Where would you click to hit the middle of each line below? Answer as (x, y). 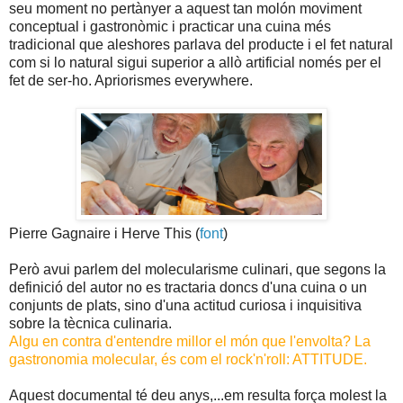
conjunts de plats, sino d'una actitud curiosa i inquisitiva (185, 306)
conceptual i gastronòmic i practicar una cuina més (170, 27)
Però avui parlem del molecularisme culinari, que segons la (197, 270)
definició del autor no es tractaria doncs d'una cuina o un (188, 288)
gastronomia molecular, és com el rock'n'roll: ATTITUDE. (188, 360)
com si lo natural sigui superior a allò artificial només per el (195, 63)
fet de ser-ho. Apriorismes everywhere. (131, 81)
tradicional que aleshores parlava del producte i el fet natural (201, 45)
